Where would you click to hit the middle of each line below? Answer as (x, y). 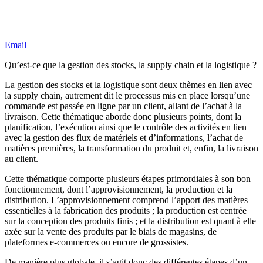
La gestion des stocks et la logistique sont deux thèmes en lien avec (128, 85)
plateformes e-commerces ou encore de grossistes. (97, 242)
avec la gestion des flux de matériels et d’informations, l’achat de (124, 138)
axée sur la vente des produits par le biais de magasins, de (111, 232)
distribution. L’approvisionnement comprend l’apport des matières (126, 200)
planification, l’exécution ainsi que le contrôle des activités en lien (126, 127)
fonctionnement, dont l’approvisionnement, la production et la (119, 190)
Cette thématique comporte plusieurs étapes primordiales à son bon (128, 179)
